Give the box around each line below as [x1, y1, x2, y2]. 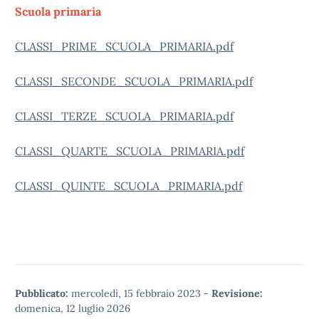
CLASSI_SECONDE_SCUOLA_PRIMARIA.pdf [15, 74, 253, 88]
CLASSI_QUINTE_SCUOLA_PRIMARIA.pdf [15, 179, 242, 193]
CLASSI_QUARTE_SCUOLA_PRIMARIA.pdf [15, 144, 244, 158]
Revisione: [211, 287, 263, 300]
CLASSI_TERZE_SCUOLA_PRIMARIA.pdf [15, 109, 234, 123]
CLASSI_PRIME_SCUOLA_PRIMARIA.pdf [15, 39, 234, 53]
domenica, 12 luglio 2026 [15, 302, 130, 315]
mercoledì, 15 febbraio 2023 [68, 287, 204, 300]
